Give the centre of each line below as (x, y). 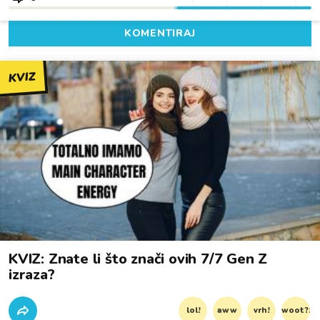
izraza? (32, 274)
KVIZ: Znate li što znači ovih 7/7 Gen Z (138, 259)
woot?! (296, 310)
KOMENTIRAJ (160, 33)
